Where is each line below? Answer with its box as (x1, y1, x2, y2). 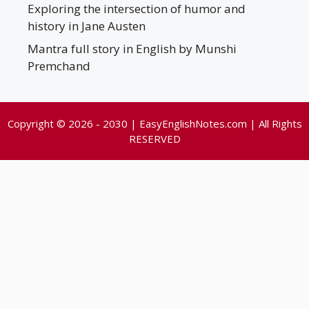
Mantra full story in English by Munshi (28, 41, 237, 57)
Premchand (28, 58, 90, 74)
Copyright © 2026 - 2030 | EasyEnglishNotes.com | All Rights (7, 117, 302, 131)
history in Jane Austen (28, 17, 146, 34)
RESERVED (128, 132, 181, 146)
